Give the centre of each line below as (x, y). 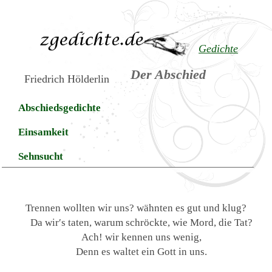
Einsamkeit (44, 132)
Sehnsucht (41, 156)
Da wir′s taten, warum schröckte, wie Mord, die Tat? (141, 223)
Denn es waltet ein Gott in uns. (141, 252)
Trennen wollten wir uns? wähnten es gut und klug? (136, 208)
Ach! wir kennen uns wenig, (141, 237)
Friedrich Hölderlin (67, 79)
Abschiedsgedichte (60, 108)
